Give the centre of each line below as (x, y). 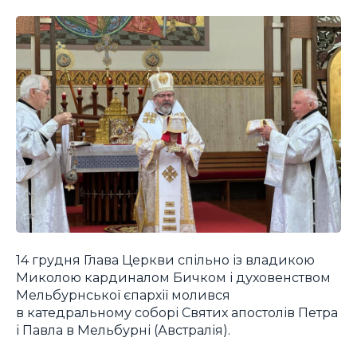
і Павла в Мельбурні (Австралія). (123, 330)
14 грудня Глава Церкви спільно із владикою (165, 259)
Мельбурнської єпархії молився (123, 294)
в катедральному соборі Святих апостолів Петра (177, 312)
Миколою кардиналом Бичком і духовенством (173, 277)
